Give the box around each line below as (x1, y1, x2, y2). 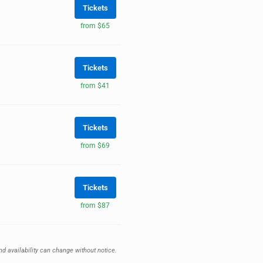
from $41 (80, 81, 110, 90)
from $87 (80, 201, 110, 210)
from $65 (80, 21, 110, 30)
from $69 (80, 141, 110, 150)
